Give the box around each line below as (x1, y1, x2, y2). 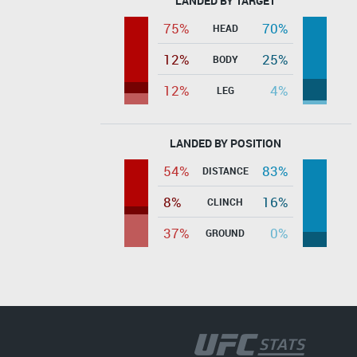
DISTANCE (202, 163, 249, 177)
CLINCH (207, 194, 243, 208)
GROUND (206, 226, 245, 239)
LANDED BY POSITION (170, 135, 281, 151)
